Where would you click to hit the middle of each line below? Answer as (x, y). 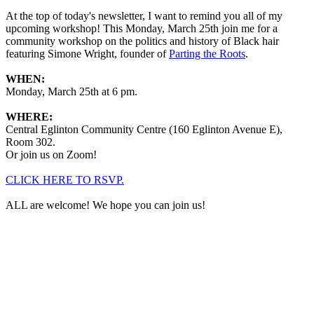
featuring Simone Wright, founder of (87, 53)
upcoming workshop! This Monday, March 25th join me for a (142, 28)
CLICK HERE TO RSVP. (65, 179)
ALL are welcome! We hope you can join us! (107, 205)
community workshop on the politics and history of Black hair (142, 41)
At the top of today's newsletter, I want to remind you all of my (144, 15)
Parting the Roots (207, 53)
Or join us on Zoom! (51, 154)
